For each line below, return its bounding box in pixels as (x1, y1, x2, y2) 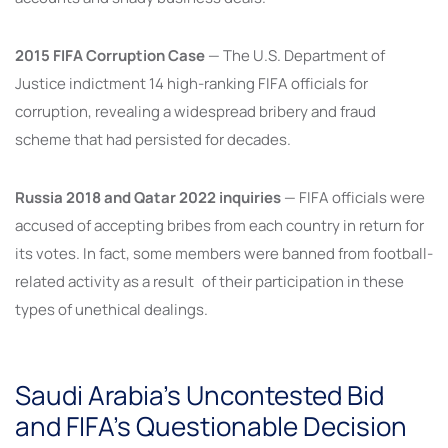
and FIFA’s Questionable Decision (15, 408, 407, 445)
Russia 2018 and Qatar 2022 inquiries (15, 187, 281, 209)
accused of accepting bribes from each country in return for (15, 215, 424, 237)
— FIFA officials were (281, 187, 425, 209)
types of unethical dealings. (15, 299, 208, 321)
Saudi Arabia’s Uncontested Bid (15, 377, 384, 414)
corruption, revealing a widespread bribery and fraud (15, 101, 376, 123)
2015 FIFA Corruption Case (15, 45, 208, 67)
